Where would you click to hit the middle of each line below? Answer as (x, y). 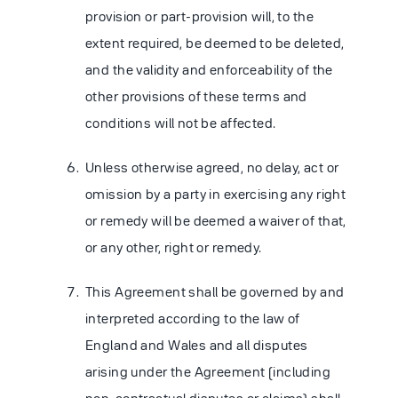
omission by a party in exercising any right (216, 194)
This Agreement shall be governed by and (215, 291)
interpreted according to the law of (193, 318)
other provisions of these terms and (196, 96)
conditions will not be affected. (181, 123)
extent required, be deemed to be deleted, (215, 43)
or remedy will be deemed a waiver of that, (216, 220)
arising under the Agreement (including (208, 371)
